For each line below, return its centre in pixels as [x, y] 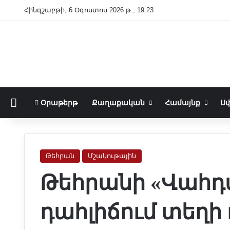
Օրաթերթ [58, 102]
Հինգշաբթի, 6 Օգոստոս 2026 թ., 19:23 [89, 10]
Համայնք [182, 102]
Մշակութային [112, 156]
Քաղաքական [118, 102]
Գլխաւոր [34, 102]
